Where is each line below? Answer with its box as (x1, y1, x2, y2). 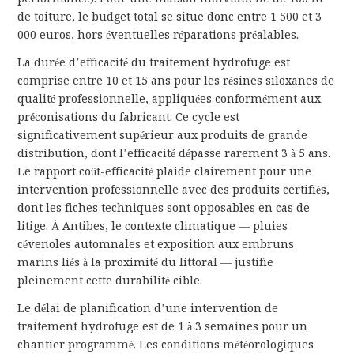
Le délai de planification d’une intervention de (17, 301, 279, 316)
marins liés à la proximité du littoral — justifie (17, 255, 274, 270)
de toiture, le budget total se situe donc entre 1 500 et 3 (17, 9, 322, 24)
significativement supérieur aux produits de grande (17, 128, 308, 143)
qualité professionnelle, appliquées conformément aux (17, 92, 322, 107)
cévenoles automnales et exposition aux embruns (17, 237, 295, 252)
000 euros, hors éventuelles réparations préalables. (17, 28, 299, 43)
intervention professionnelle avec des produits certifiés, (17, 183, 330, 198)
